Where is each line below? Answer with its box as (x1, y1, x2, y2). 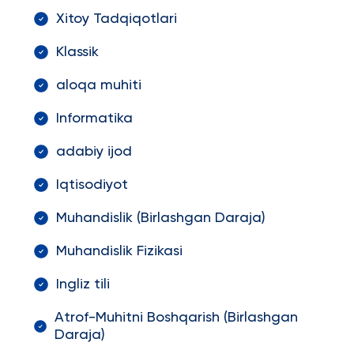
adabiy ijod (55, 145, 132, 159)
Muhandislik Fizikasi (55, 244, 183, 258)
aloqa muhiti (55, 78, 141, 92)
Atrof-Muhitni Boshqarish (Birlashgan (54, 311, 298, 325)
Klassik (55, 45, 99, 59)
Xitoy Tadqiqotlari (55, 12, 177, 26)
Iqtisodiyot (55, 178, 128, 192)
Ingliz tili (55, 277, 110, 292)
